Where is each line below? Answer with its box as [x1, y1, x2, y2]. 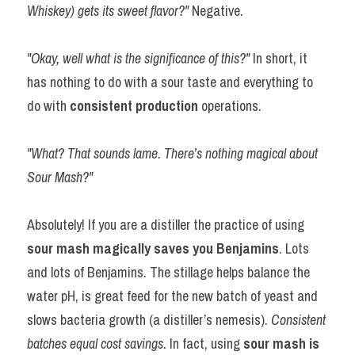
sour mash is [243, 334, 319, 353]
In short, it [253, 48, 307, 68]
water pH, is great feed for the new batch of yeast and [27, 286, 318, 306]
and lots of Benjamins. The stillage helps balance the [27, 262, 310, 282]
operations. [198, 96, 261, 116]
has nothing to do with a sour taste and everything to [27, 72, 313, 92]
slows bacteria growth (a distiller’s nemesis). [27, 310, 271, 330]
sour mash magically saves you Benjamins [27, 239, 279, 258]
